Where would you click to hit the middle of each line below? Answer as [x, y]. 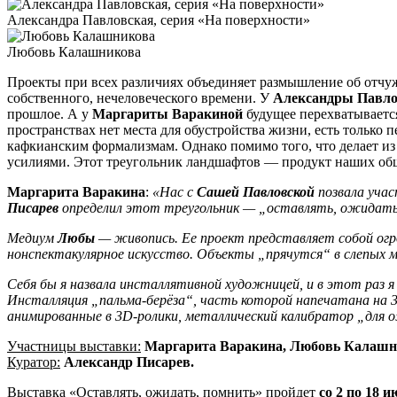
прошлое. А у [50, 114]
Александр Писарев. [129, 362]
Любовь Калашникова [74, 52]
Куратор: [34, 362]
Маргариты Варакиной [169, 114]
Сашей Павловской [257, 192]
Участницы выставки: [74, 346]
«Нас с [175, 192]
